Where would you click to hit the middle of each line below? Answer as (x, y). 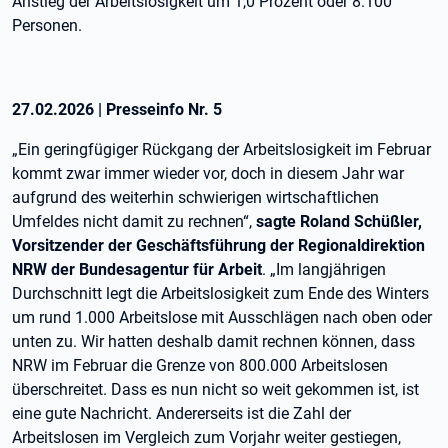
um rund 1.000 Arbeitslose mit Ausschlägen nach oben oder (222, 317)
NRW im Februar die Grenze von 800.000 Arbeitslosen (200, 365)
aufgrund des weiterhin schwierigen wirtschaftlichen (195, 197)
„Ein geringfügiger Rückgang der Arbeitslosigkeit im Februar (221, 149)
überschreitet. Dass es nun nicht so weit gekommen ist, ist (215, 389)
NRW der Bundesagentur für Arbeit (137, 269)
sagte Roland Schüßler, (339, 221)
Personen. (47, 25)
